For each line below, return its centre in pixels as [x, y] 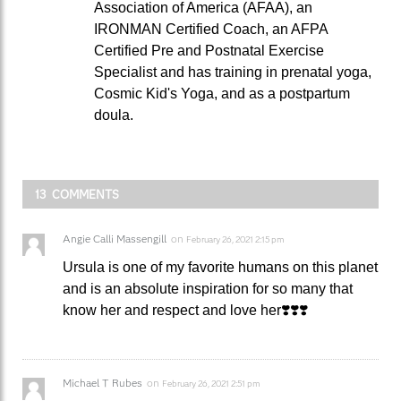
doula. [114, 115]
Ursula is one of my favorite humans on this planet [220, 268]
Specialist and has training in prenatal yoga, [233, 73]
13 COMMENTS [77, 195]
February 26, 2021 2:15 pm [235, 240]
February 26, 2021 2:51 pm [211, 384]
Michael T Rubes [102, 383]
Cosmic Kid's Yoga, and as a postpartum [222, 94]
